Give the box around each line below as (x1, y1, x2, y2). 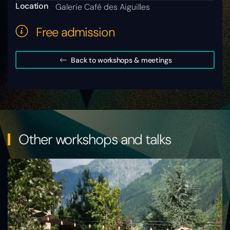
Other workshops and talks (15, 130, 171, 149)
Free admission (36, 24, 115, 41)
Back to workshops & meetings (71, 55, 172, 65)
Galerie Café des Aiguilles (55, 2, 150, 13)
